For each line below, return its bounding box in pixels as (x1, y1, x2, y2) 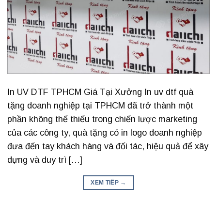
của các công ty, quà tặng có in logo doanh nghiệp (7, 128, 202, 138)
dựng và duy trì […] (7, 155, 82, 165)
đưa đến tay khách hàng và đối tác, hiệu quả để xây (7, 141, 208, 152)
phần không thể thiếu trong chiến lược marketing (7, 114, 197, 124)
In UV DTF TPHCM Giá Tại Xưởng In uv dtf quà (7, 87, 193, 97)
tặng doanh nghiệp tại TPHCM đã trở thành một (7, 101, 193, 111)
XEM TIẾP (91, 179, 121, 186)
